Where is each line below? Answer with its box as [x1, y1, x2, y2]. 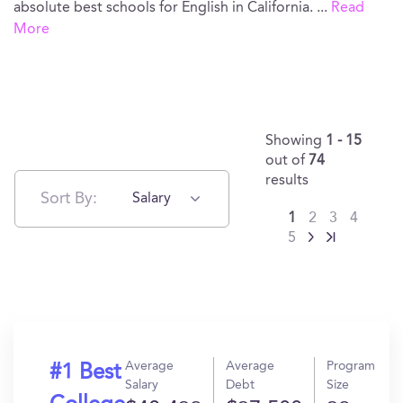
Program [327, 360, 375, 372]
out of [265, 154, 309, 168]
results [265, 174, 309, 188]
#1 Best [49, 363, 121, 384]
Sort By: [40, 190, 97, 207]
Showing [265, 134, 326, 148]
